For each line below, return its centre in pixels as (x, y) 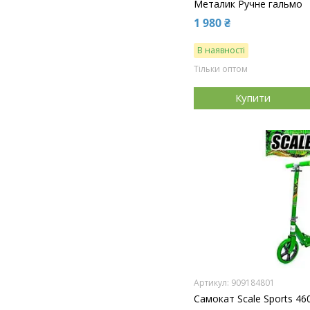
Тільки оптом (221, 69)
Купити (253, 98)
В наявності (221, 50)
